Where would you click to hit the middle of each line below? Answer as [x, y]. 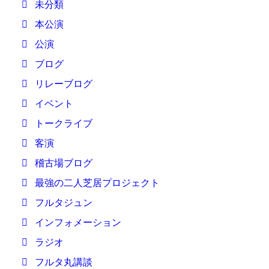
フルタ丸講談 [64, 262]
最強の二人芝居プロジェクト [97, 183]
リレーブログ [64, 84]
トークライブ [64, 123]
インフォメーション [78, 222]
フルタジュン [64, 203]
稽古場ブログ [64, 163]
